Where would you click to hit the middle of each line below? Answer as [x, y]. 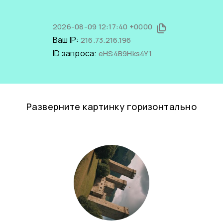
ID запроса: [75, 53]
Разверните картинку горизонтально [111, 107]
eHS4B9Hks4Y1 [125, 54]
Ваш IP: [66, 40]
